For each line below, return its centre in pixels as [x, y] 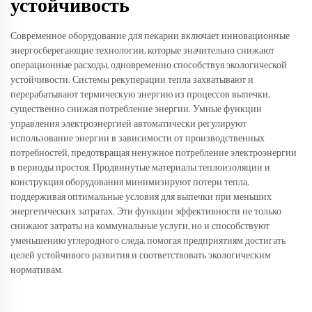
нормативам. [37, 271]
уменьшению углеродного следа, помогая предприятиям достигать [148, 241]
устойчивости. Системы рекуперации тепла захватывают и [132, 80]
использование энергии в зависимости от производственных [138, 139]
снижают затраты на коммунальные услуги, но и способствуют [140, 227]
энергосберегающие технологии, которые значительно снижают [142, 51]
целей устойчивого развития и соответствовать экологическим [141, 256]
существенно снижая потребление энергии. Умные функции [136, 110]
